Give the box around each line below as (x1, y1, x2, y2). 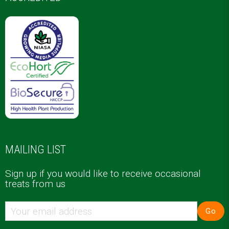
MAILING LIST (5, 143, 66, 156)
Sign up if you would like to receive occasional (5, 168, 201, 179)
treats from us (5, 178, 65, 190)
